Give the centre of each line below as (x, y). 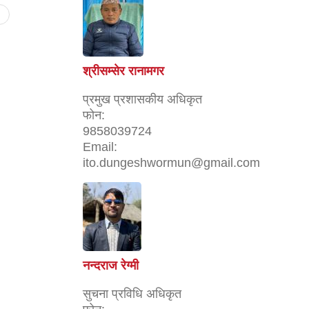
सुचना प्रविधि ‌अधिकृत (132, 293)
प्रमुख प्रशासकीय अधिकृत (142, 99)
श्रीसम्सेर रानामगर (123, 71)
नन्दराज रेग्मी (111, 265)
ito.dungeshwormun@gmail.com (171, 162)
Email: (100, 147)
